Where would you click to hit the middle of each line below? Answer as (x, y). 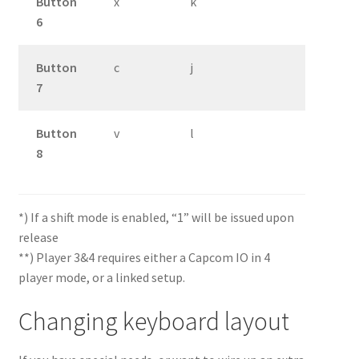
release (38, 238)
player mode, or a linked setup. (101, 278)
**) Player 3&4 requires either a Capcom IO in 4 (144, 258)
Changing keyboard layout (153, 322)
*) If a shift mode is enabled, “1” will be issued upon (156, 218)
